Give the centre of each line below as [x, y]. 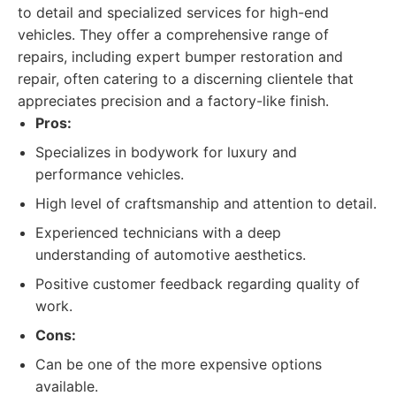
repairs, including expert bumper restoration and [180, 57]
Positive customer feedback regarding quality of [198, 284]
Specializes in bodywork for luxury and [166, 152]
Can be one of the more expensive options [179, 364]
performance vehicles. [110, 174]
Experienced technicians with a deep [158, 232]
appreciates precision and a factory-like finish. [173, 101]
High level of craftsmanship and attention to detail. [206, 203]
